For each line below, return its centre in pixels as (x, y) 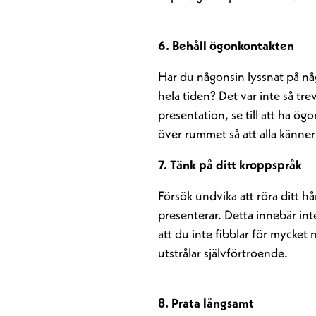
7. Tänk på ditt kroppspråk (230, 166)
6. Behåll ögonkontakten (226, 47)
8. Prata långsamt (206, 304)
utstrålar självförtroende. (223, 254)
